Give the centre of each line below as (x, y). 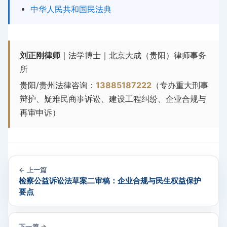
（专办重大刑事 (180, 85)
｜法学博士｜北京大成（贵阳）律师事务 (134, 55)
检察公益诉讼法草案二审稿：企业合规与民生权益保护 (110, 181)
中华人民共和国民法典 (71, 10)
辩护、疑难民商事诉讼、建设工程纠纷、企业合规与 (113, 99)
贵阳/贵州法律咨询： (58, 85)
